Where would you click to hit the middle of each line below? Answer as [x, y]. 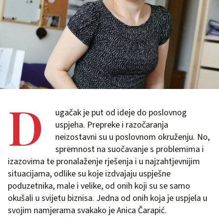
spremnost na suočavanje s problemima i [130, 149]
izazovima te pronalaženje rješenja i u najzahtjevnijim [104, 161]
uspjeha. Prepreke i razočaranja [112, 125]
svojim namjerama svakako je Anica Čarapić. [87, 210]
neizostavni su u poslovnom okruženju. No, [132, 137]
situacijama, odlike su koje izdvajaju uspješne [89, 174]
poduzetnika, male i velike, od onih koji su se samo [99, 186]
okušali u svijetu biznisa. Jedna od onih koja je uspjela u [108, 198]
